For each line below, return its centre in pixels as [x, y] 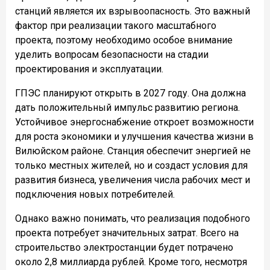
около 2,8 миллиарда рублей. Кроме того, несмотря [131, 262]
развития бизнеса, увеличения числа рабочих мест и [133, 180]
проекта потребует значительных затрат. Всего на [127, 233]
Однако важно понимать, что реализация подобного [133, 218]
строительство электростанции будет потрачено [124, 247]
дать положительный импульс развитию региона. [127, 107]
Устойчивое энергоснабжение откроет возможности [134, 122]
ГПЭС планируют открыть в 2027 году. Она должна [130, 93]
